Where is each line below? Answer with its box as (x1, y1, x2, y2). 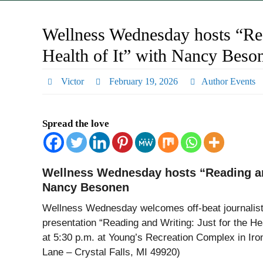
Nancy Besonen (42, 181, 129, 194)
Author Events (201, 76, 256, 86)
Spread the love (42, 118, 109, 129)
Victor (60, 76, 84, 86)
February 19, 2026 (109, 76, 178, 86)
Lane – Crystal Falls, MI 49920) (42, 247, 180, 258)
